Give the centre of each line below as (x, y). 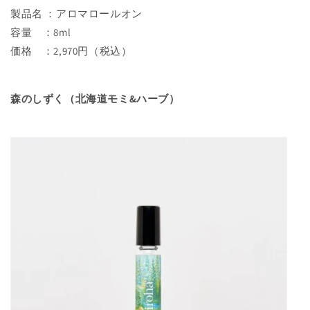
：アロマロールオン (99, 13)
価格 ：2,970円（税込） (71, 51)
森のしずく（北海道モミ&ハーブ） (95, 98)
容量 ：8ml (41, 32)
